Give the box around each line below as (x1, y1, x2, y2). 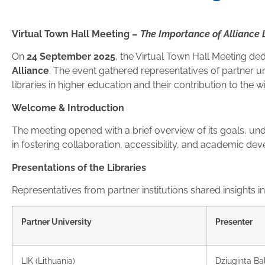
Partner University (21, 216, 92, 227)
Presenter (215, 216, 253, 227)
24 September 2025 (27, 51, 115, 63)
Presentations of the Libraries (12, 161, 146, 173)
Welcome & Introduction (12, 102, 124, 114)
